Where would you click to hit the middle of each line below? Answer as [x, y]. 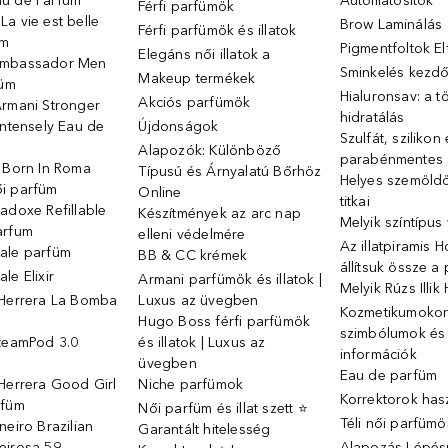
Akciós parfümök [194, 102]
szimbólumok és [392, 333]
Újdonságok [178, 126]
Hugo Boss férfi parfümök [224, 321]
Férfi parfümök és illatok [217, 30]
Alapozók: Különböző [210, 150]
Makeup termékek [197, 78]
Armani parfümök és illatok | [230, 279]
